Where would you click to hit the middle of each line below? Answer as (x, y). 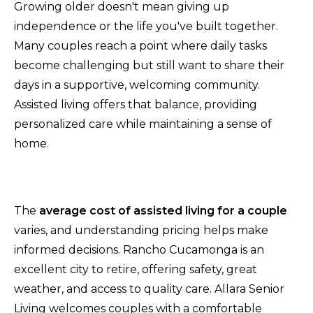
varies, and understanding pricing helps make (141, 230)
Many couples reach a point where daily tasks (140, 45)
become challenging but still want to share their (149, 65)
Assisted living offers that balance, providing (136, 104)
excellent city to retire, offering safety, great (136, 269)
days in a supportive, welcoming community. (137, 85)
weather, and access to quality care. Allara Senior (149, 289)
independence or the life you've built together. (146, 26)
